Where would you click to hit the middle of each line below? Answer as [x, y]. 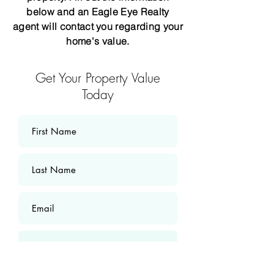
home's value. [98, 41]
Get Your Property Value [98, 78]
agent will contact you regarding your [98, 26]
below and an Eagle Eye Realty [98, 12]
